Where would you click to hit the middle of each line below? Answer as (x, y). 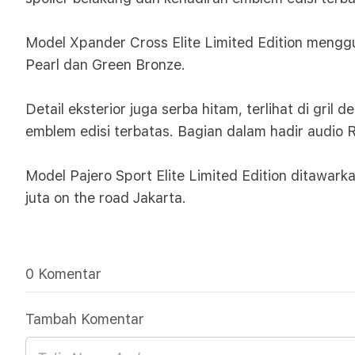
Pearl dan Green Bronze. (107, 65)
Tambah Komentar (85, 319)
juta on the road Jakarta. (106, 198)
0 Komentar (63, 274)
